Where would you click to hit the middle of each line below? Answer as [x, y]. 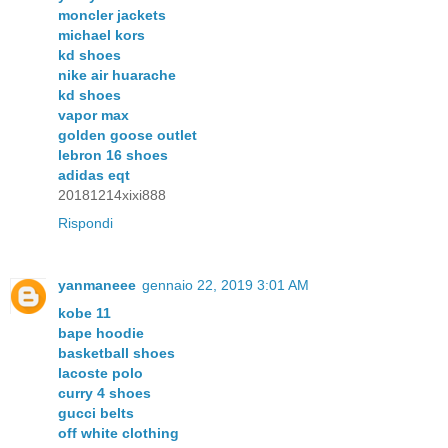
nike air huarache [117, 74]
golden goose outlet [127, 134]
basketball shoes [116, 352]
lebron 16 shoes [113, 154]
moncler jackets [112, 14]
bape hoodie [101, 332]
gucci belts [96, 412]
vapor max [93, 114]
